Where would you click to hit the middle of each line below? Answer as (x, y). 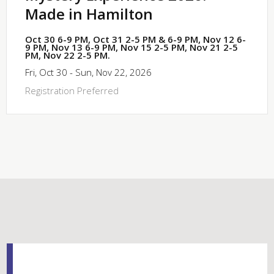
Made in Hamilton (89, 13)
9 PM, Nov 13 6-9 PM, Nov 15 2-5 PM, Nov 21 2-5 (131, 47)
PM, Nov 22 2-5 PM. (68, 55)
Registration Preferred (72, 90)
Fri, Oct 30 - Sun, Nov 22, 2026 (88, 72)
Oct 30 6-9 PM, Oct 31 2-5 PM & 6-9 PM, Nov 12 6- (135, 39)
